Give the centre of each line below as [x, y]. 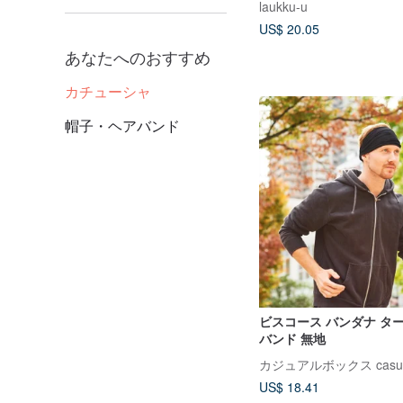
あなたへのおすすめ [138, 57]
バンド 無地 [292, 339]
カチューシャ [108, 91]
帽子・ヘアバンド [122, 125]
